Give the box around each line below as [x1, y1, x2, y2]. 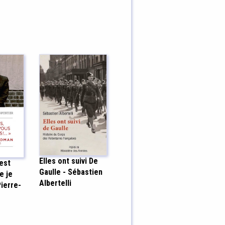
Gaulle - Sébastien [39, 167, 102, 177]
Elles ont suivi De [39, 156, 98, 166]
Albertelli [39, 178, 71, 188]
